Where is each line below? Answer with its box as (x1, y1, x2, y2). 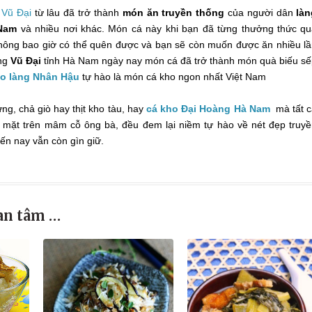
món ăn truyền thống (122, 6, 225, 18)
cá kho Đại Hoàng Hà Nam (146, 102, 270, 114)
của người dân (224, 6, 297, 18)
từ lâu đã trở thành (31, 6, 123, 18)
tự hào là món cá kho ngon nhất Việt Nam (82, 70, 266, 82)
